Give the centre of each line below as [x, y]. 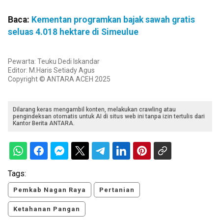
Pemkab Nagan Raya [50, 190]
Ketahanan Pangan [47, 209]
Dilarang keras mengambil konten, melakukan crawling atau [94, 110]
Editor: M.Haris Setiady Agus [51, 70]
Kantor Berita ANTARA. [44, 124]
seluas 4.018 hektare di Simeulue [73, 32]
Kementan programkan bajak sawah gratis [113, 19]
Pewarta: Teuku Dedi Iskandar [54, 62]
